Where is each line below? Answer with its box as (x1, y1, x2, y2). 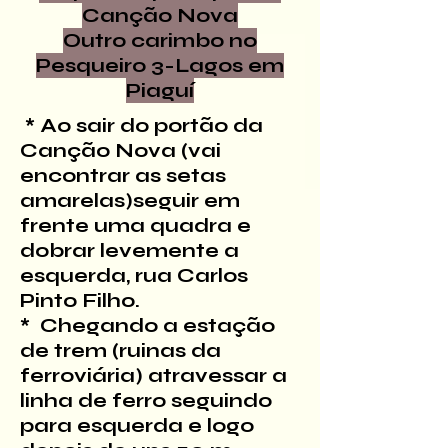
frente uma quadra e (20, 213, 251, 238)
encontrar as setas (20, 163, 226, 188)
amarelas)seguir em (20, 188, 240, 213)
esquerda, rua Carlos (20, 263, 248, 288)
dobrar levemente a (20, 238, 239, 263)
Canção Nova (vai (20, 138, 221, 163)
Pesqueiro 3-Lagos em (36, 53, 284, 78)
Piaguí (126, 78, 194, 103)
